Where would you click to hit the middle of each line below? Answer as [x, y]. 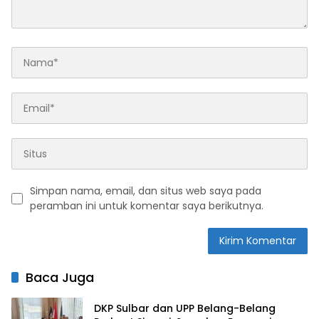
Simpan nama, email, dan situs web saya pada [146, 191]
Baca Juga [60, 278]
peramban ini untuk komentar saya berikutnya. [147, 206]
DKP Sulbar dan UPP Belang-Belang [185, 308]
